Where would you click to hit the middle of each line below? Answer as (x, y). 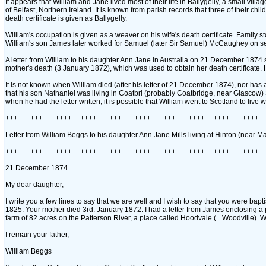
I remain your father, (37, 235)
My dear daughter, (34, 185)
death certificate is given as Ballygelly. (66, 18)
